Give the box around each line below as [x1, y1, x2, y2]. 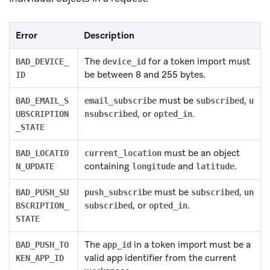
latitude [196, 161, 234, 171]
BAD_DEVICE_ [16, 56, 69, 66]
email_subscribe [84, 95, 157, 105]
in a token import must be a [131, 238, 251, 251]
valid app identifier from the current [84, 251, 236, 264]
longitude [132, 161, 175, 171]
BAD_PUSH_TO [16, 239, 69, 250]
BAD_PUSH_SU [16, 187, 69, 197]
